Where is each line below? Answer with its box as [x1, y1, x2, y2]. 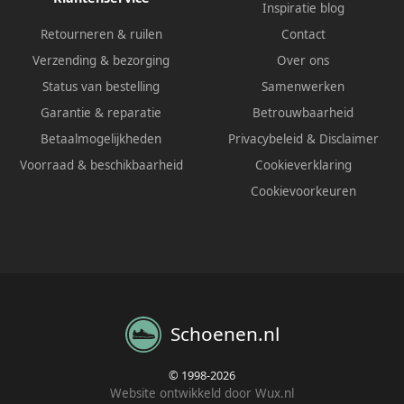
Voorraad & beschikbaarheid [19, 156, 183, 173]
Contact [280, 25, 326, 42]
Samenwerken [262, 78, 344, 95]
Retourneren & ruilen [40, 25, 162, 42]
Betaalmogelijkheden [41, 130, 161, 147]
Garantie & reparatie [41, 104, 161, 121]
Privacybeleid [227, 130, 303, 147]
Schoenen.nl [170, 321, 280, 347]
